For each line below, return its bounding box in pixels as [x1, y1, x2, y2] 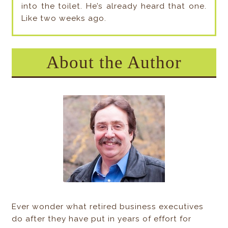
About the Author [46, 52, 182, 72]
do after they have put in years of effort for [12, 214, 192, 223]
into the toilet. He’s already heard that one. [21, 1, 207, 11]
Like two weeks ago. [21, 13, 106, 23]
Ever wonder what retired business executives [12, 202, 204, 211]
